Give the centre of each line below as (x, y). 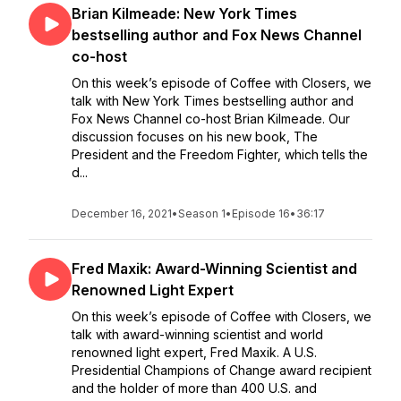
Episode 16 (261, 213)
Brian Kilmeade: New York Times (184, 13)
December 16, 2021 (122, 213)
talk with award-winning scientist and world (197, 334)
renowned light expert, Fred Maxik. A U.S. (194, 352)
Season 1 (202, 213)
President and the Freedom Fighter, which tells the (220, 154)
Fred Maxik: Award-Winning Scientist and (214, 269)
